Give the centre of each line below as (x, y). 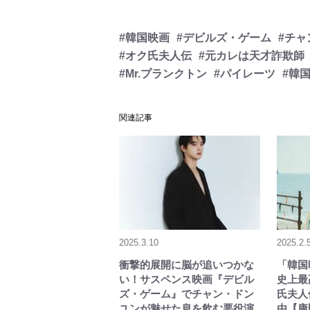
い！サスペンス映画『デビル (186, 279)
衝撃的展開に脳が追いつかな (186, 265)
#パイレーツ (245, 74)
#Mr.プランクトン (163, 74)
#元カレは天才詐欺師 (252, 56)
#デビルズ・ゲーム (224, 38)
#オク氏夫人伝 (155, 56)
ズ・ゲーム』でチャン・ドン (186, 294)
